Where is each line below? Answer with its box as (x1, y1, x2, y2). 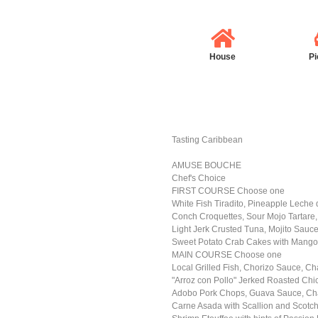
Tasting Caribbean (172, 135, 243, 145)
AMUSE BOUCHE (172, 160, 242, 170)
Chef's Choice (172, 173, 226, 183)
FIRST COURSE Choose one (172, 186, 285, 196)
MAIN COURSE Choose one (172, 250, 283, 260)
